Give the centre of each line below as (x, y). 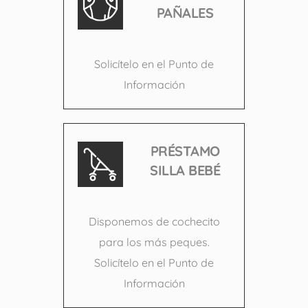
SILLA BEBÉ (185, 170)
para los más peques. (154, 242)
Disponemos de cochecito (154, 222)
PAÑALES (185, 12)
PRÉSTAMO (185, 151)
